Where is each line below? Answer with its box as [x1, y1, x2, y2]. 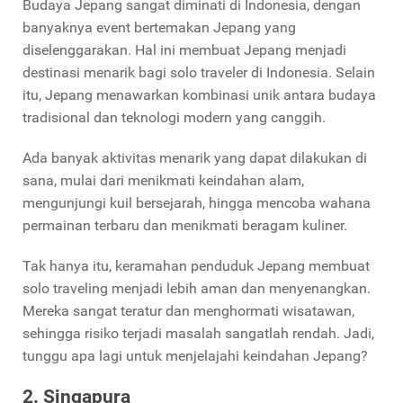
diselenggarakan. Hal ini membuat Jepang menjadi [22, 40, 346, 58]
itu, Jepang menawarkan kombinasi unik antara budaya [22, 85, 376, 103]
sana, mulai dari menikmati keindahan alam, [22, 171, 304, 189]
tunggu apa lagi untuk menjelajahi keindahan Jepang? [22, 346, 368, 364]
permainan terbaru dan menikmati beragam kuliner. [22, 216, 347, 234]
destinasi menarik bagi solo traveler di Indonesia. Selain [22, 63, 375, 81]
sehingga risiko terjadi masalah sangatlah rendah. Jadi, [22, 324, 374, 342]
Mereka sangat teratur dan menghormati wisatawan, [22, 301, 354, 319]
